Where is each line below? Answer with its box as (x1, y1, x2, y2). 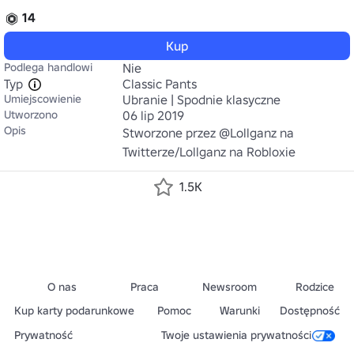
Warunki (219, 303, 260, 318)
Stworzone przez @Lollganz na (122, 125, 294, 141)
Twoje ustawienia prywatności (161, 328, 311, 342)
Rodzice (295, 280, 334, 294)
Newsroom (202, 280, 258, 294)
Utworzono (4, 107, 58, 122)
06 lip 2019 (122, 107, 184, 123)
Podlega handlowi (4, 60, 92, 74)
